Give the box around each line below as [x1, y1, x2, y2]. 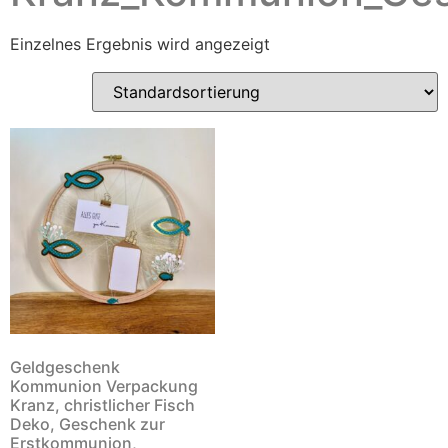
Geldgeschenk [10, 356, 120, 377]
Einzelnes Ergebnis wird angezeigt [10, 34, 270, 55]
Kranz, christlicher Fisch [10, 394, 195, 415]
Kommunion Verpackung [10, 375, 198, 396]
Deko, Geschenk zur [10, 413, 165, 434]
